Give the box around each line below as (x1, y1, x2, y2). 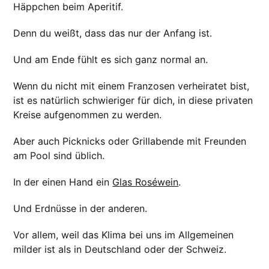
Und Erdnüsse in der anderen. (13, 202, 148, 215)
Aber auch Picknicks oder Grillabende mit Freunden (13, 135, 247, 148)
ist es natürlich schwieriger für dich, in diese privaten (13, 94, 253, 107)
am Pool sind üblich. (13, 150, 105, 162)
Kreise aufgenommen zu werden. (13, 109, 162, 121)
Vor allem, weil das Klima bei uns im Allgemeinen (13, 229, 234, 241)
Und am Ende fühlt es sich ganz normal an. (13, 53, 208, 66)
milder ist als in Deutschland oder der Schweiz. (13, 243, 227, 256)
